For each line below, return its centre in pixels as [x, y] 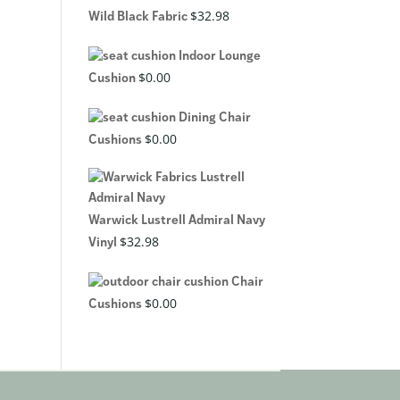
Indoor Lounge [219, 56]
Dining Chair [214, 118]
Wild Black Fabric [137, 17]
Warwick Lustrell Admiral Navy [176, 221]
